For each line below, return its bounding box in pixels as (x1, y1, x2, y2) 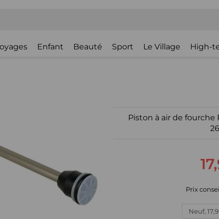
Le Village (143, 42, 180, 51)
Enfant (37, 42, 64, 51)
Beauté (73, 42, 102, 51)
